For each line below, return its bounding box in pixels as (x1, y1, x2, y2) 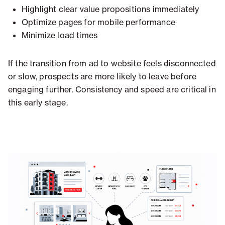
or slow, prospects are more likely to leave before (8, 71, 197, 82)
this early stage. (8, 97, 68, 108)
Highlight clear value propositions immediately (22, 4, 199, 15)
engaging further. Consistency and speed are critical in (8, 84, 216, 95)
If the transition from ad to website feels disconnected (8, 58, 216, 69)
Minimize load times (22, 30, 98, 41)
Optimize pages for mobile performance (22, 17, 175, 28)
